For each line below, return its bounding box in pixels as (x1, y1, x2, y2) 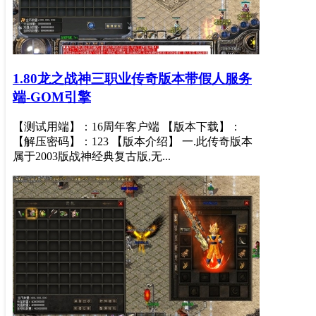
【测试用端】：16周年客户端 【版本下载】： (13, 121, 241, 133)
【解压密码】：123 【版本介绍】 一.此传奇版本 (13, 135, 253, 148)
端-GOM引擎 (13, 90, 91, 105)
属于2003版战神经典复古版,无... (13, 150, 171, 163)
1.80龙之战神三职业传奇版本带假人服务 (13, 71, 252, 87)
